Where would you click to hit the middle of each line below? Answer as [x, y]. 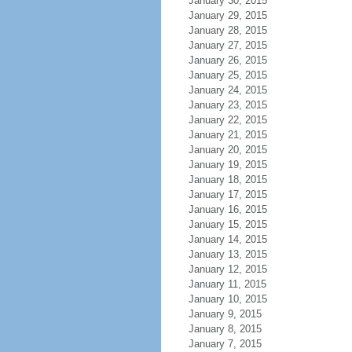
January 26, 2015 [227, 60]
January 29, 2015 [227, 15]
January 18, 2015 [227, 180]
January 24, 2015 [227, 90]
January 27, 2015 [227, 45]
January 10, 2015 [227, 299]
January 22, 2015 [227, 120]
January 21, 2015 [227, 135]
